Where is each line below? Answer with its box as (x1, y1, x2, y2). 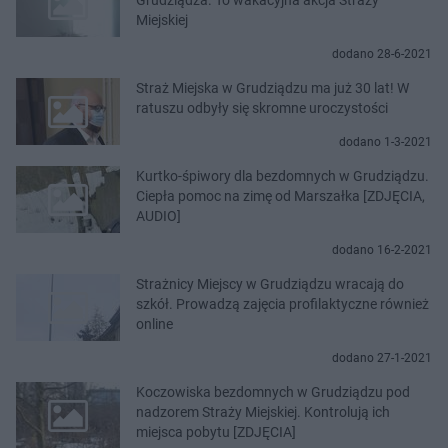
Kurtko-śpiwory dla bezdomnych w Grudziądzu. (136, 167, 429, 184)
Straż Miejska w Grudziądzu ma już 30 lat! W (136, 79, 409, 96)
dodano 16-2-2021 (332, 242, 432, 257)
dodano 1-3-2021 (339, 134, 432, 149)
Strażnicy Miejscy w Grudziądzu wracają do (136, 275, 404, 292)
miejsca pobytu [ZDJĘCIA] (136, 423, 296, 440)
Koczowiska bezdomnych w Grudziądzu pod (136, 383, 410, 400)
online (136, 315, 173, 332)
